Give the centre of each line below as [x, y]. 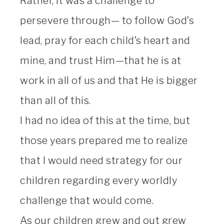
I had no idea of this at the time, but [105, 120]
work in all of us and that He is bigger [109, 80]
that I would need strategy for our [101, 160]
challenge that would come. [87, 200]
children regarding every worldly [98, 180]
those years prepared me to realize [104, 140]
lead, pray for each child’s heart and [105, 40]
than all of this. [55, 100]
